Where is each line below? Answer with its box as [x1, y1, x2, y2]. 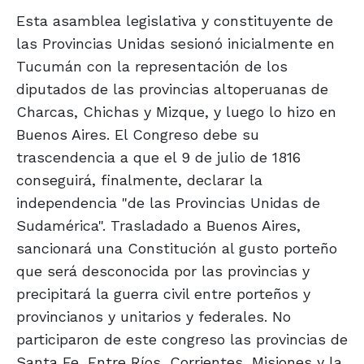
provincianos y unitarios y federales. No [16, 308, 291, 326]
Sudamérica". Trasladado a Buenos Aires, [16, 217, 301, 235]
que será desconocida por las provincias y [16, 262, 310, 280]
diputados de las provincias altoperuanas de [16, 80, 328, 98]
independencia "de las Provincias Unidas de [16, 194, 320, 212]
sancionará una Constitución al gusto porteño [16, 240, 337, 258]
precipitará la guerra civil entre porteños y [16, 285, 310, 303]
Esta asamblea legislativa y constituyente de [16, 12, 333, 30]
